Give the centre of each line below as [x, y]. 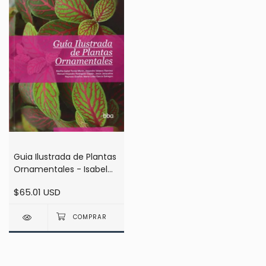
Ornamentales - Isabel [61, 170]
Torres [27, 182]
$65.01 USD [37, 192]
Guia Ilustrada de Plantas [65, 157]
